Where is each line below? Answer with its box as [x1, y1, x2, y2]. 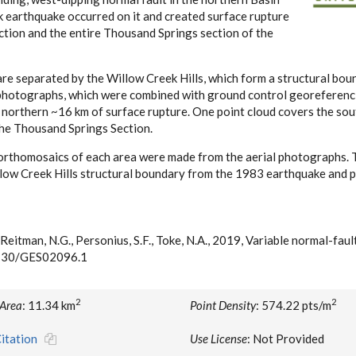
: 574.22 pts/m [256, 298, 331, 312]
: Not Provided [247, 331, 324, 346]
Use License [190, 331, 247, 346]
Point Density [190, 298, 256, 312]
